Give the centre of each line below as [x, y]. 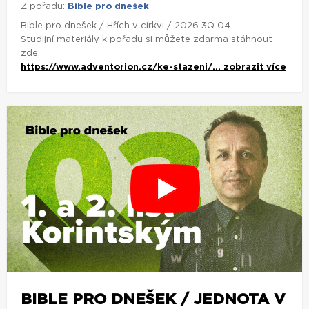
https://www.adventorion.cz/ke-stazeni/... [122, 67]
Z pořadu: [43, 6]
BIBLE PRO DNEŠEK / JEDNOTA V [153, 299]
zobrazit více [255, 67]
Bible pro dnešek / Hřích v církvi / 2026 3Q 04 [126, 26]
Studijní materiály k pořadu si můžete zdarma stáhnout [147, 39]
